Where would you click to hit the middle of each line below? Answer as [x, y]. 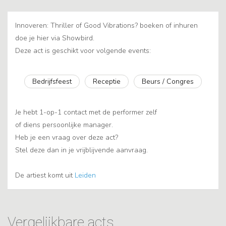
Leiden [85, 176]
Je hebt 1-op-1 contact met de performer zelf [86, 112]
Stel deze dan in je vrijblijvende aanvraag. [81, 150]
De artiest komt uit [45, 176]
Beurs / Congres [168, 82]
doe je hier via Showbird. [55, 38]
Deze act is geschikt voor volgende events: [83, 51]
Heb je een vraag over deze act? [67, 138]
